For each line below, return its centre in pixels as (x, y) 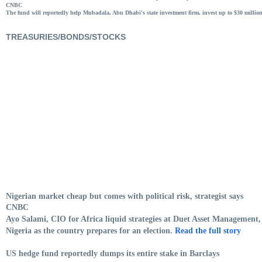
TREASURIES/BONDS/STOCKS (66, 37)
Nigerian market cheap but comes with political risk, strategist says (125, 196)
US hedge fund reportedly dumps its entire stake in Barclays (113, 253)
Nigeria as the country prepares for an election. (90, 230)
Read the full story (208, 230)
